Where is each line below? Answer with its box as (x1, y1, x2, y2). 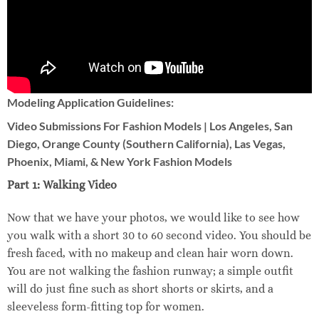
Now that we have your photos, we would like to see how (6, 211, 300, 225)
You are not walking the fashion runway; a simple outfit (6, 264, 293, 278)
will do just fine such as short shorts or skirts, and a (6, 282, 273, 296)
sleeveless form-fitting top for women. (6, 300, 204, 314)
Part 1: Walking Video (6, 178, 117, 192)
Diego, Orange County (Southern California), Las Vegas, (6, 137, 286, 151)
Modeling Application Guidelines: (6, 95, 174, 110)
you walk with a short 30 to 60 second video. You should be (6, 229, 311, 243)
